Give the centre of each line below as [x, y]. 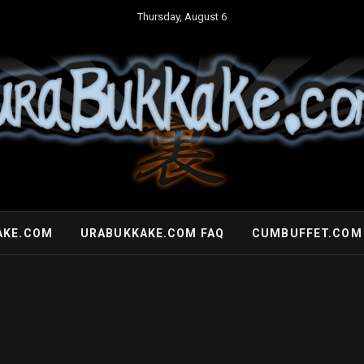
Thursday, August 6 [182, 16]
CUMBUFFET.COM [307, 233]
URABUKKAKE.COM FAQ [152, 233]
